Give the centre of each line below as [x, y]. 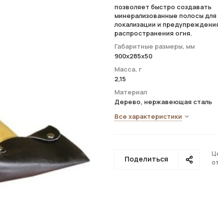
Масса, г [128, 69]
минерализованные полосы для [165, 16]
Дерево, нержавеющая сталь [163, 102]
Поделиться [146, 159]
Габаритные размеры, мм [154, 46]
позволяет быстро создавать [163, 7]
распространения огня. [153, 33]
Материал [131, 92]
